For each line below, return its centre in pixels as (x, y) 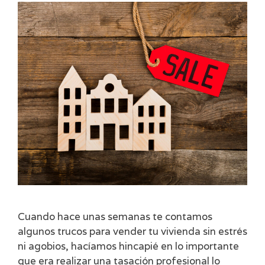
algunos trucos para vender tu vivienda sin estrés (132, 231)
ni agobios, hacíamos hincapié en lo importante (128, 246)
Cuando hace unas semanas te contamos (115, 216)
